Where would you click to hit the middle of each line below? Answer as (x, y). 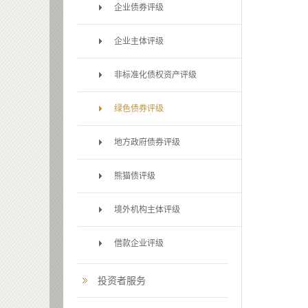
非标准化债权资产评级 (155, 75)
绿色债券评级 (139, 109)
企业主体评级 (139, 41)
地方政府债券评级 (147, 142)
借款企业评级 (139, 243)
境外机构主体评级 (147, 210)
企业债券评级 (139, 8)
